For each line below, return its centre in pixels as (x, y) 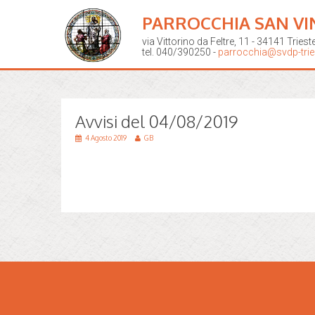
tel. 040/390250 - (180, 52)
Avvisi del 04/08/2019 (157, 121)
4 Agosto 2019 (107, 138)
